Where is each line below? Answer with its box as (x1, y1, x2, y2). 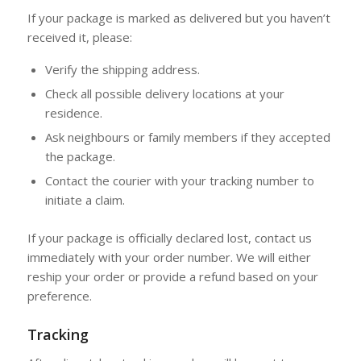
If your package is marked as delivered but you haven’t (27, 10, 330, 27)
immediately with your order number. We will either (27, 249, 311, 265)
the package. (44, 148, 115, 164)
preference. (27, 288, 92, 304)
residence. (44, 105, 102, 121)
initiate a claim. (44, 192, 125, 208)
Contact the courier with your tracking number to (44, 172, 314, 189)
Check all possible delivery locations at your (44, 85, 284, 102)
